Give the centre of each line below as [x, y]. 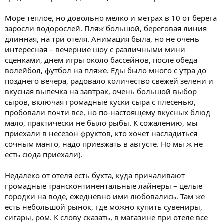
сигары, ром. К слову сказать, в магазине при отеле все [106, 217]
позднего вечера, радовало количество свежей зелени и [109, 81]
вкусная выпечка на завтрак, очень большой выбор [101, 91]
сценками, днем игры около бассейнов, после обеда [101, 60]
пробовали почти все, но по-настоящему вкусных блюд [108, 112]
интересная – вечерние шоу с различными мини [95, 49]
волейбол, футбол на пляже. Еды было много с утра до [106, 70]
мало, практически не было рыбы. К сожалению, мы [101, 123]
